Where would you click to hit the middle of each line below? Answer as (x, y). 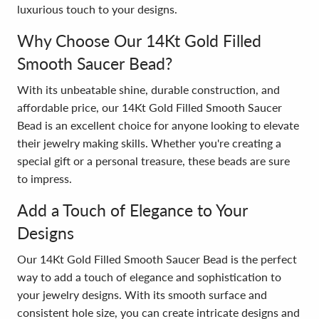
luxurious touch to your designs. (97, 9)
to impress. (45, 178)
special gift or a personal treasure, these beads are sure (153, 161)
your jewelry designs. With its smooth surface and (142, 294)
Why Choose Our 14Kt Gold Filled (139, 41)
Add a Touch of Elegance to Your (132, 210)
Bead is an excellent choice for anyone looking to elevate (158, 125)
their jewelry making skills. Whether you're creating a (149, 143)
